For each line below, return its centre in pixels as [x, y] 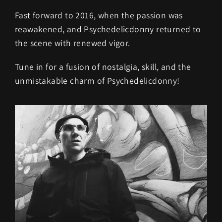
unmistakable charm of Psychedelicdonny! [97, 81]
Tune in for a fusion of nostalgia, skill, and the [103, 67]
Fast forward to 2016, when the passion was [99, 15]
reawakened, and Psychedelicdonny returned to [108, 29]
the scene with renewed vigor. [73, 43]
